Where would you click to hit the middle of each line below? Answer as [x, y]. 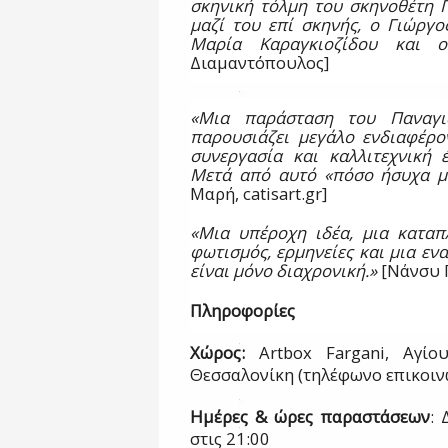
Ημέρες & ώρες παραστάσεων [310, 416]
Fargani [355, 352]
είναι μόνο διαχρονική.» [283, 270]
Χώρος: [224, 352]
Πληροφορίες [242, 310]
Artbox [285, 352]
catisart [272, 193]
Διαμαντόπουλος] [259, 62]
